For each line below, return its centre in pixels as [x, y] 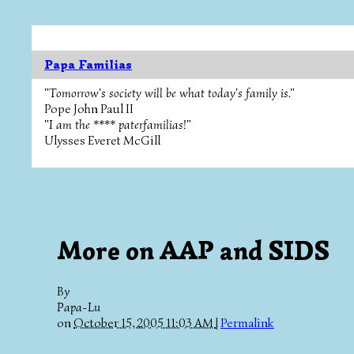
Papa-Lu [79, 307]
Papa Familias [88, 65]
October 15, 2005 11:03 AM [145, 323]
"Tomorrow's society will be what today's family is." [169, 93]
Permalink [247, 323]
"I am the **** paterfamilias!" [118, 125]
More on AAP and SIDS [193, 251]
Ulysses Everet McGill [102, 141]
